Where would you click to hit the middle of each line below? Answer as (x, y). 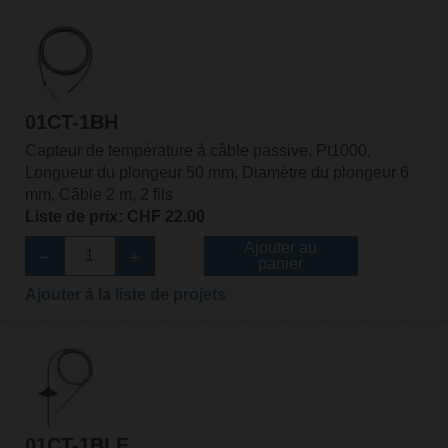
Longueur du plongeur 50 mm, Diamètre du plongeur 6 (216, 173)
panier (281, 264)
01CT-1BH (71, 122)
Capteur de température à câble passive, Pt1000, (197, 151)
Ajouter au (281, 248)
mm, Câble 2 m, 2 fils (98, 195)
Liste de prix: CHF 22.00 (114, 217)
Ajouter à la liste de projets (125, 295)
